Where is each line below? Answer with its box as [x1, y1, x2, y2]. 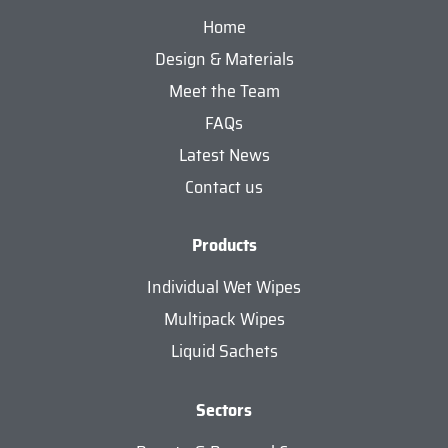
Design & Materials [154, 44, 294, 73]
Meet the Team [168, 76, 280, 105]
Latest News [178, 140, 270, 169]
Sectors [196, 395, 252, 424]
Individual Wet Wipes [147, 272, 301, 301]
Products [191, 230, 257, 259]
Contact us [185, 172, 263, 201]
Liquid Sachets [170, 336, 278, 365]
